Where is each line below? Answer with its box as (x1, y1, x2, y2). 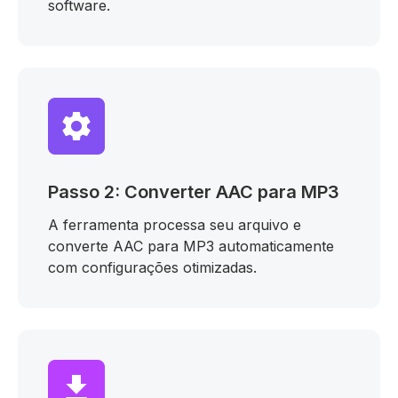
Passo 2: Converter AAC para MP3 (48, 181, 339, 203)
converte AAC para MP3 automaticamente (48, 237, 334, 255)
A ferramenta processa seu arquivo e (48, 216, 301, 234)
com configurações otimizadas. (48, 259, 257, 276)
